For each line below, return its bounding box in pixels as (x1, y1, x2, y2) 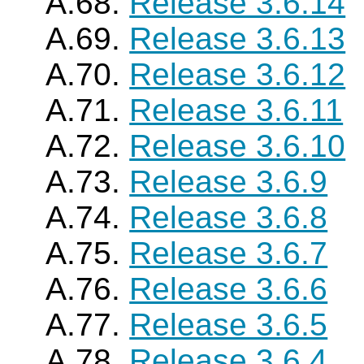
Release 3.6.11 (129, 93, 344, 128)
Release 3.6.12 (129, 57, 346, 92)
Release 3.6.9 (129, 164, 328, 199)
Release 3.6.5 (129, 307, 328, 342)
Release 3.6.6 (129, 271, 328, 306)
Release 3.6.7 (129, 236, 328, 271)
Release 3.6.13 (129, 21, 346, 56)
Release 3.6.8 (129, 200, 328, 235)
